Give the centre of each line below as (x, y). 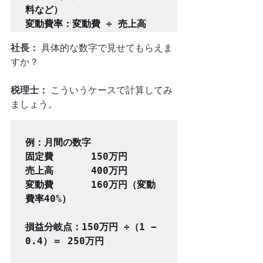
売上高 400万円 (76, 171)
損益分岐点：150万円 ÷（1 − (91, 227)
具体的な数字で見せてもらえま (106, 48)
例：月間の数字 (58, 142)
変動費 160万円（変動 (90, 185)
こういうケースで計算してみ (110, 90)
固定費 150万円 (76, 156)
